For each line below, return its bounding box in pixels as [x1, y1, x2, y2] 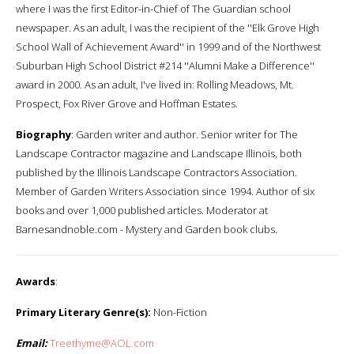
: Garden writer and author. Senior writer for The [71, 126, 298, 141]
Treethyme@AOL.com [50, 335, 154, 350]
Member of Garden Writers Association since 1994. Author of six [16, 183, 314, 198]
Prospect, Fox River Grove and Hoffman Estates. [16, 96, 238, 111]
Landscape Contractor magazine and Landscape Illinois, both [16, 145, 302, 160]
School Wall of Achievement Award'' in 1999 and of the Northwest [16, 39, 321, 54]
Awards [16, 273, 55, 288]
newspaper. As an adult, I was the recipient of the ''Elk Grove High [16, 20, 319, 35]
